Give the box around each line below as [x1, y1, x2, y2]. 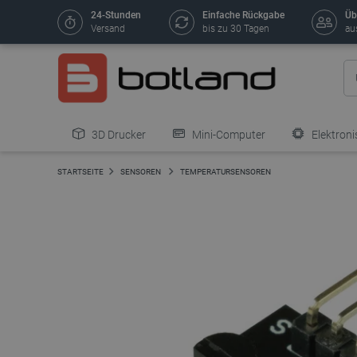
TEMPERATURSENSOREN [180, 167, 271, 176]
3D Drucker [89, 128, 146, 141]
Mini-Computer [190, 128, 265, 141]
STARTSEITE [57, 167, 104, 176]
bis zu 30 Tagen [202, 23, 269, 34]
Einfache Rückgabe [202, 10, 284, 21]
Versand [91, 23, 125, 34]
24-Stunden [91, 10, 141, 21]
